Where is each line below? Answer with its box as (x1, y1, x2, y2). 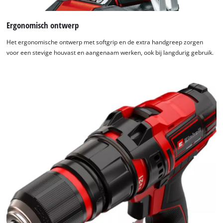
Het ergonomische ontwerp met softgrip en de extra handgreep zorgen (6, 38, 204, 46)
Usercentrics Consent (120, 1, 190, 10)
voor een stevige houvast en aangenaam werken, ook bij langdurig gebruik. (6, 48, 214, 56)
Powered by (79, 1, 120, 10)
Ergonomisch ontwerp (6, 19, 79, 31)
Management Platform (98, 12, 171, 20)
